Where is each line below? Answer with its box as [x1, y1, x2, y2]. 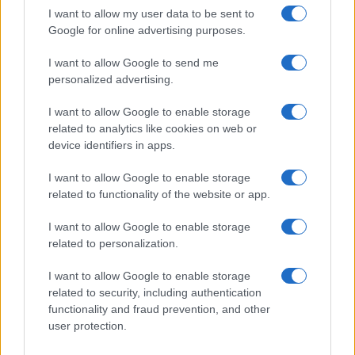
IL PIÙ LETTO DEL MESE [97, 193, 258, 212]
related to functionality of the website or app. [48, 188, 270, 200]
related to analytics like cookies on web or [48, 122, 257, 135]
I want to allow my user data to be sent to [48, 7, 254, 20]
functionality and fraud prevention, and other [48, 303, 270, 315]
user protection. [48, 319, 127, 332]
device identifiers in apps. [48, 139, 175, 151]
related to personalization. [48, 237, 178, 250]
